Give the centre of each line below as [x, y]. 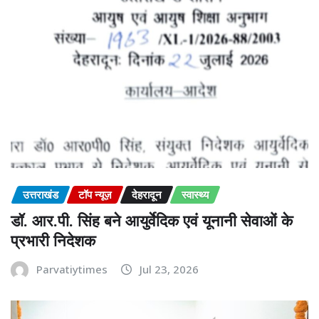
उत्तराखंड [41, 194]
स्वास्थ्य [195, 194]
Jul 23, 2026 [169, 270]
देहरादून [147, 194]
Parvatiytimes [72, 270]
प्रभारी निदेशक [53, 240]
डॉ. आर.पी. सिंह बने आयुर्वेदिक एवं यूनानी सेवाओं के [152, 220]
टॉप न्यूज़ [95, 194]
